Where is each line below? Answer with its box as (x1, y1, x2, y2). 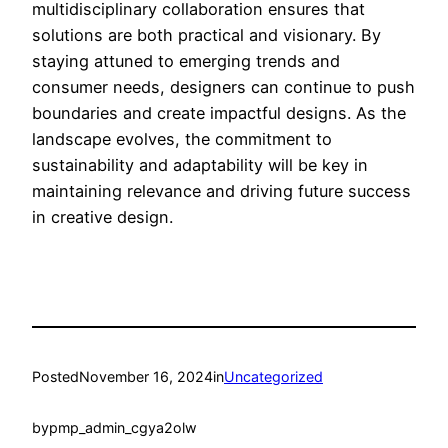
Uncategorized (224, 368, 323, 386)
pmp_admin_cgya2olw (49, 418, 197, 436)
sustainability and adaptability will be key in (32, 154, 368, 175)
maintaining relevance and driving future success (32, 180, 411, 201)
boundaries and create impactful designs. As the (32, 102, 406, 123)
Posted (32, 368, 79, 386)
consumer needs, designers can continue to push (32, 76, 415, 97)
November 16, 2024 (79, 368, 213, 386)
